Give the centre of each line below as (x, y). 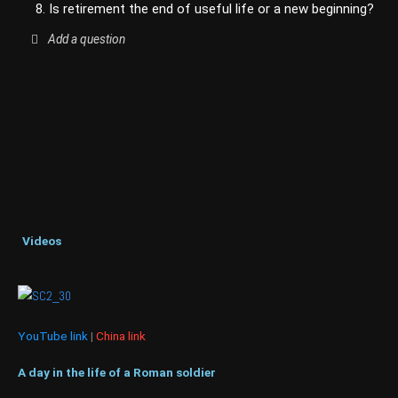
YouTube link (53, 335)
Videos (42, 240)
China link (121, 335)
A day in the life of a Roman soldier (117, 372)
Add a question (86, 39)
